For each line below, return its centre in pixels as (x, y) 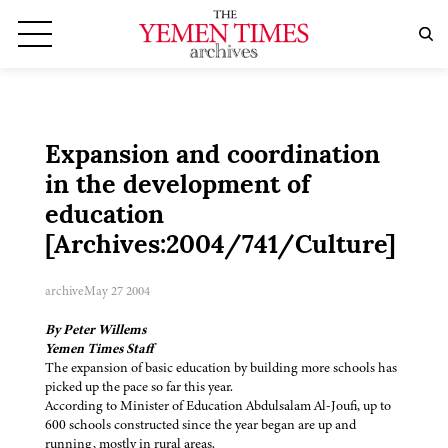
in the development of (177, 187)
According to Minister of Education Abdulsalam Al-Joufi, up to (218, 406)
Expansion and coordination (212, 157)
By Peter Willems (95, 330)
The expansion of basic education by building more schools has (221, 368)
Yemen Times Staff (99, 349)
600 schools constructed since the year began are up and (200, 425)
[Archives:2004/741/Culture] (220, 247)
